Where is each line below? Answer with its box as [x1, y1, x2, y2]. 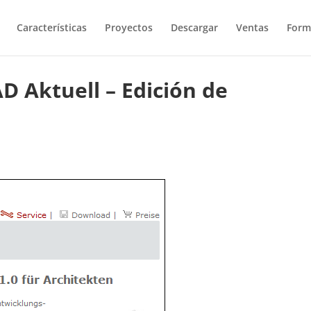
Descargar [170, 21, 218, 34]
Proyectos [104, 21, 153, 34]
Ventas [235, 21, 269, 34]
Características [16, 21, 87, 34]
